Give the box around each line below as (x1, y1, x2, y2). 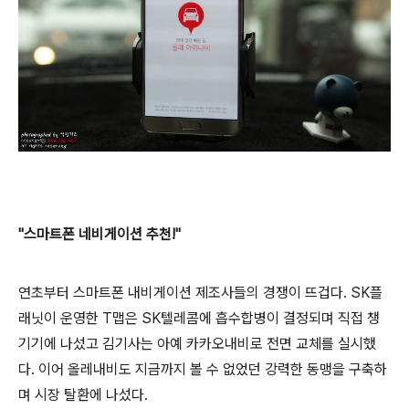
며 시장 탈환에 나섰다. (18, 386, 148, 404)
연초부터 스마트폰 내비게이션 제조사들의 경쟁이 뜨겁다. (18, 284, 351, 302)
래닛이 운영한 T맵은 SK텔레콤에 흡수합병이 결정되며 (18, 309, 334, 328)
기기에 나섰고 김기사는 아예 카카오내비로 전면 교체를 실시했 (18, 335, 376, 353)
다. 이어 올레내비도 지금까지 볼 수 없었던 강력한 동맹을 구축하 (18, 361, 387, 379)
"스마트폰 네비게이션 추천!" (18, 225, 181, 244)
